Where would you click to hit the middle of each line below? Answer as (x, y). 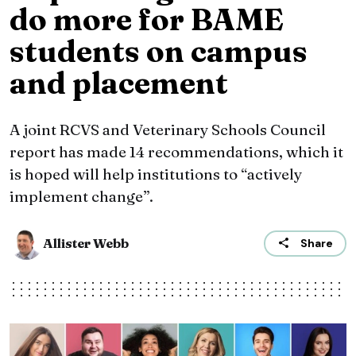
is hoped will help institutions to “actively (156, 174)
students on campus (159, 52)
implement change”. (81, 197)
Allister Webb (86, 244)
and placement (119, 83)
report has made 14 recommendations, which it (176, 152)
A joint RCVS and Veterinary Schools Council (168, 130)
